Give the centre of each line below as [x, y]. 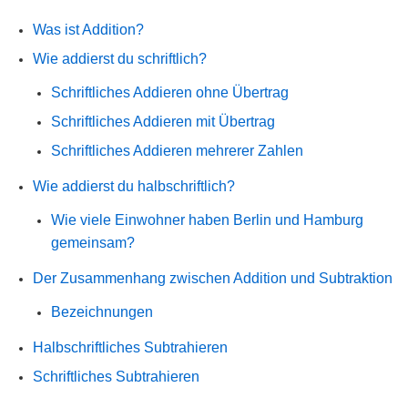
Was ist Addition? [88, 30]
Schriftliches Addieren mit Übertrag [163, 122]
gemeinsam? [93, 243]
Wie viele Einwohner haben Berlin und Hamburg [207, 220]
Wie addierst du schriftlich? [120, 59]
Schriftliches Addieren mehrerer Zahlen [177, 151]
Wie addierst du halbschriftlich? [134, 187]
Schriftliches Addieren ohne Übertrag [170, 93]
